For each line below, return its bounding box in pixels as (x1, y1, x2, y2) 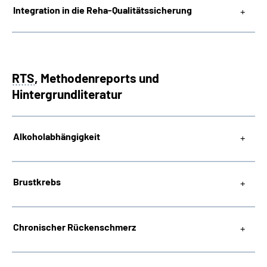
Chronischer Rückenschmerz (13, 221, 136, 232)
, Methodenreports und (35, 70, 159, 85)
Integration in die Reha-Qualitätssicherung (13, 4, 192, 15)
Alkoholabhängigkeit (13, 131, 100, 142)
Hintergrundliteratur (12, 86, 122, 101)
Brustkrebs (13, 176, 61, 187)
